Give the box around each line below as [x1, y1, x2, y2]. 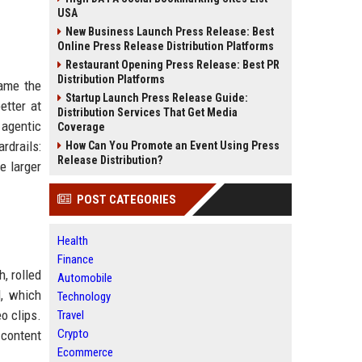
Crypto [57, 326, 89, 341]
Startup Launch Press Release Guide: [65, 91, 248, 104]
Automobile [57, 271, 112, 285]
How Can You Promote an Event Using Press [65, 139, 280, 152]
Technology [57, 289, 111, 304]
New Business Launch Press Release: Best [65, 25, 274, 38]
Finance [57, 252, 94, 267]
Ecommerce [57, 345, 113, 360]
